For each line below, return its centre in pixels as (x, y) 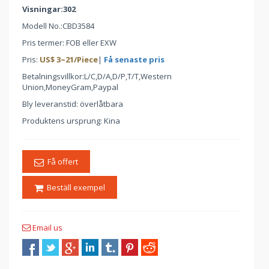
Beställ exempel (74, 187)
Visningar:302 (49, 9)
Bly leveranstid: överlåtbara (73, 104)
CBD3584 (78, 26)
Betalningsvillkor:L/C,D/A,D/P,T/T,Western (97, 76)
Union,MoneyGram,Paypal (70, 87)
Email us (47, 227)
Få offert (61, 161)
